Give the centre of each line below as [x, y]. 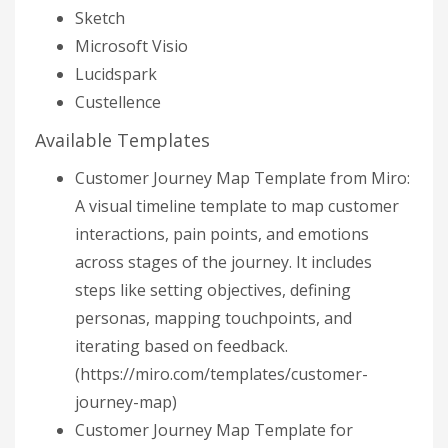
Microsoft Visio [131, 46]
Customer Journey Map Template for [214, 430]
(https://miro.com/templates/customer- [221, 374]
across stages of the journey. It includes [223, 262]
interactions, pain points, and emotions [222, 234]
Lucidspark [116, 74]
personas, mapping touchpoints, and [213, 318]
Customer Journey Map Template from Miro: [242, 178]
